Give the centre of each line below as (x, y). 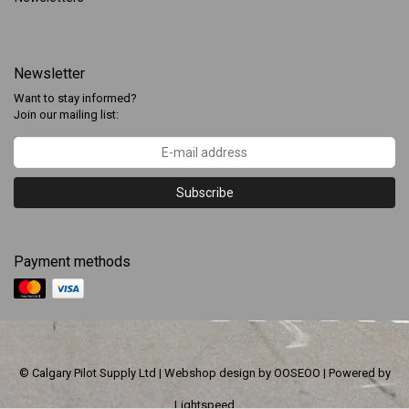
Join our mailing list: (66, 115)
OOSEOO (297, 372)
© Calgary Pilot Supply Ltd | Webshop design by (146, 372)
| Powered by (355, 372)
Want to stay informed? (75, 98)
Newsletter (49, 73)
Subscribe (204, 193)
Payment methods (72, 262)
